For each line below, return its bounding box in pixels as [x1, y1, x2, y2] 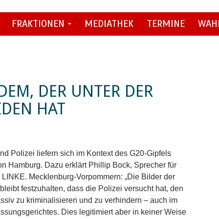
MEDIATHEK [85, 17, 133, 30]
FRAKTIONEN [12, 17, 65, 30]
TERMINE [147, 17, 185, 30]
